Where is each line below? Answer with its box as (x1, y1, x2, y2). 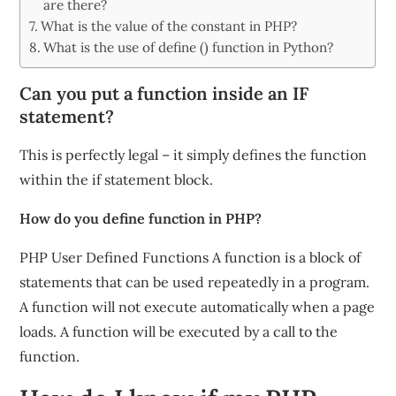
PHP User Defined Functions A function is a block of (19, 248, 362, 266)
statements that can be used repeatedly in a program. (19, 273, 370, 291)
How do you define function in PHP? (19, 209, 263, 227)
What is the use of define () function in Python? (43, 39, 334, 56)
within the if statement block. (19, 171, 214, 188)
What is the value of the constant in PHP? (41, 18, 298, 34)
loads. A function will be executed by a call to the (19, 323, 339, 340)
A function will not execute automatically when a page (19, 298, 376, 316)
